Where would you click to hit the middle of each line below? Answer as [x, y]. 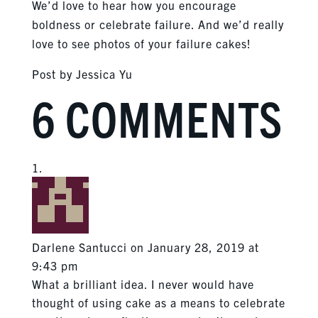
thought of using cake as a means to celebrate [158, 302]
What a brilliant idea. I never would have [143, 284]
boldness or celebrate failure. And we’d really [158, 24]
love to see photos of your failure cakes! [141, 43]
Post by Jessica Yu [82, 73]
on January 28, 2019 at [194, 247]
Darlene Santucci [79, 247]
